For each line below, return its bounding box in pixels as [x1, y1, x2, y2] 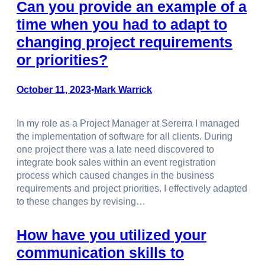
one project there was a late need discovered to [17, 144, 214, 155]
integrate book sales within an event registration [17, 157, 216, 168]
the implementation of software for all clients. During [17, 131, 232, 142]
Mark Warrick [94, 85, 152, 95]
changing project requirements [17, 34, 232, 51]
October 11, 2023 [17, 85, 91, 95]
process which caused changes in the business [17, 170, 214, 181]
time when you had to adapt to [17, 16, 227, 33]
